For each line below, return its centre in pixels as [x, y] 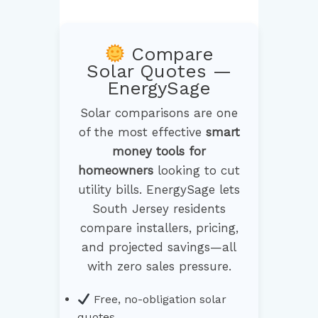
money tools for [159, 152]
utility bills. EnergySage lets [159, 190]
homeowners [116, 171]
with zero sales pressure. [159, 267]
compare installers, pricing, [159, 228]
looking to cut [197, 171]
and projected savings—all [159, 247]
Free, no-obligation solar [159, 300]
